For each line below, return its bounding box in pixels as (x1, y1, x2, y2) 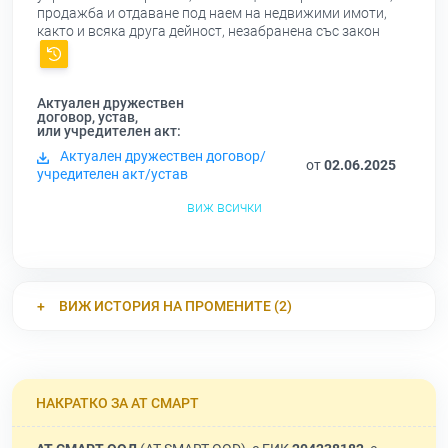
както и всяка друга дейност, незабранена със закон (37, 23, 380, 40)
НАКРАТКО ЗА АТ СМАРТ (36, 394, 199, 411)
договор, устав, (37, 109, 138, 126)
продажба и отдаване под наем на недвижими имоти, (37, 5, 387, 22)
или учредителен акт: (37, 123, 181, 140)
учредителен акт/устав (37, 166, 188, 183)
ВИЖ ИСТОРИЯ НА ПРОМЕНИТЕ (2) (59, 298, 292, 315)
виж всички (186, 199, 262, 216)
